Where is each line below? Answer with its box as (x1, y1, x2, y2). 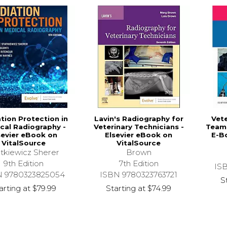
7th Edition (119, 159, 159, 169)
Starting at (106, 183, 146, 194)
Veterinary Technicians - (93, 123, 184, 131)
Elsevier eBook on (105, 131, 173, 139)
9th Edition (4, 159, 44, 169)
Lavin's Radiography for (94, 115, 183, 123)
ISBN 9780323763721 (100, 170, 178, 180)
